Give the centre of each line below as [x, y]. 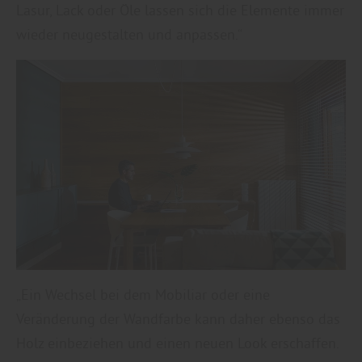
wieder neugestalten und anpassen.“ [129, 34]
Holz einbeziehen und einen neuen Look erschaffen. [177, 343]
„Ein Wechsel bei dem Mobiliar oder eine [143, 295]
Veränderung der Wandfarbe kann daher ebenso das [178, 319]
